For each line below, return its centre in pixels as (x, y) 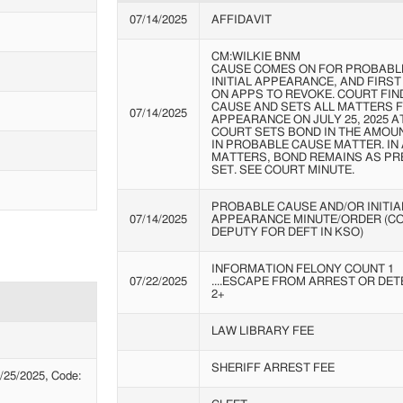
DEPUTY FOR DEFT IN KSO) (287, 232)
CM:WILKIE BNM (255, 57)
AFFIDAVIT (241, 20)
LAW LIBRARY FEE (262, 331)
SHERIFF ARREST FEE (273, 368)
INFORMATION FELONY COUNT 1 (302, 269)
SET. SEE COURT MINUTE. (282, 170)
